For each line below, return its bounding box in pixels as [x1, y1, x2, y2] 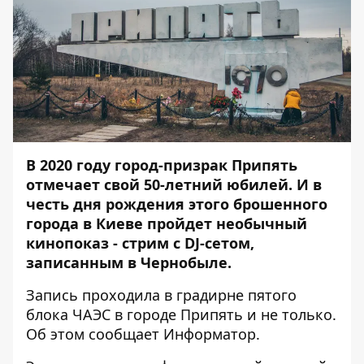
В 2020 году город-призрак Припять [26, 155, 297, 175]
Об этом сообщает [26, 324, 163, 344]
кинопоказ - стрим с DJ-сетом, [26, 233, 254, 253]
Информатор [163, 324, 256, 344]
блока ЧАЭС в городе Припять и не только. [26, 305, 336, 324]
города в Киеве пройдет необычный [26, 214, 307, 233]
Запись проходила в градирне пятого [26, 285, 297, 305]
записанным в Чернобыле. [26, 253, 232, 272]
